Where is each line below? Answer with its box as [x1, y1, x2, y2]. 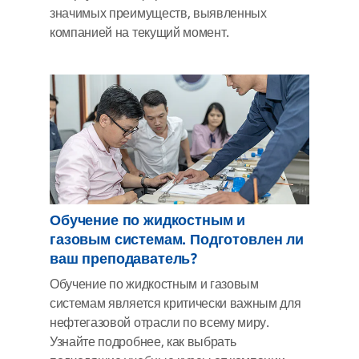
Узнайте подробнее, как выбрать [50, 332, 236, 352]
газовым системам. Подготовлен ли [50, 228, 304, 250]
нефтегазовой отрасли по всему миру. [50, 313, 269, 333]
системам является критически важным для [50, 293, 301, 313]
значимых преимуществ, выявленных [50, 3, 267, 23]
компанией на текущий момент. [50, 22, 230, 42]
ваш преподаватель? [50, 248, 199, 269]
